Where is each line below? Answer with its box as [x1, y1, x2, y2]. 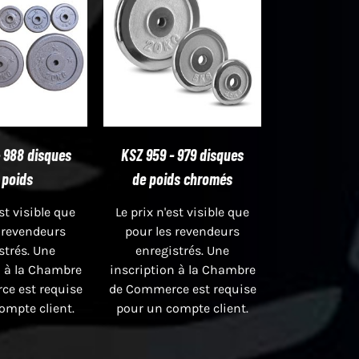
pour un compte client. [116, 300, 249, 316]
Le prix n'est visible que [115, 204, 250, 220]
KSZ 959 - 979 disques [121, 144, 244, 164]
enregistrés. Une [135, 242, 230, 258]
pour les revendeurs [125, 223, 240, 239]
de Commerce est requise [108, 280, 256, 296]
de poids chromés [132, 168, 233, 188]
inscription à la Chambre [109, 261, 256, 277]
